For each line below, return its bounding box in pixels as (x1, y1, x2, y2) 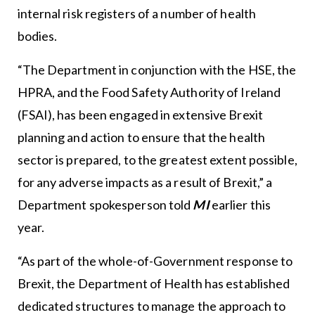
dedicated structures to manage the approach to (17, 298, 286, 314)
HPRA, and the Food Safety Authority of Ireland (17, 84, 281, 100)
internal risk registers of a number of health (17, 6, 257, 21)
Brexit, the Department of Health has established (17, 276, 290, 291)
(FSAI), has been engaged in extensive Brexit (17, 107, 263, 122)
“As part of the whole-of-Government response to (17, 253, 293, 269)
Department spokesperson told (17, 197, 193, 212)
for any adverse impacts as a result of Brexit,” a (17, 174, 273, 190)
